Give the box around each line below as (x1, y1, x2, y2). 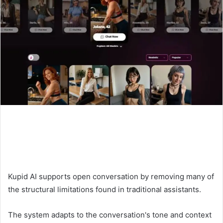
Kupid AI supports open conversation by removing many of (8, 171, 214, 181)
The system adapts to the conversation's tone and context (8, 210, 212, 220)
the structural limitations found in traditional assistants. (8, 184, 201, 194)
